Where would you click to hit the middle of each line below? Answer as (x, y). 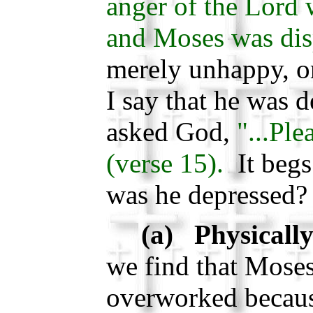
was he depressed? (206, 195)
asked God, (171, 132)
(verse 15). (165, 163)
